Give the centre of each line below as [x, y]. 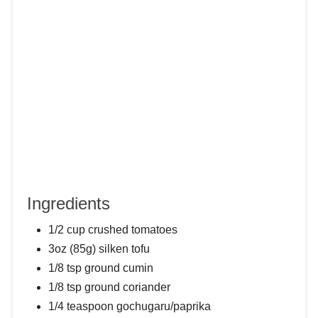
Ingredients [68, 204]
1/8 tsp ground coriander [109, 287]
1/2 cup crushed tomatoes [113, 230]
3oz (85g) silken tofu [99, 249]
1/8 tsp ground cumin [101, 268]
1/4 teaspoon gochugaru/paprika [130, 307]
